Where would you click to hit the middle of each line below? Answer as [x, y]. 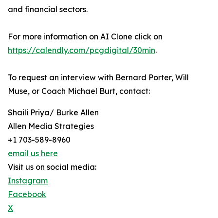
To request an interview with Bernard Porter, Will [98, 77]
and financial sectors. [48, 9]
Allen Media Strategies [51, 126]
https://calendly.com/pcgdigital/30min [82, 50]
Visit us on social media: [52, 167]
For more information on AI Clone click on [85, 36]
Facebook [27, 194]
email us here [33, 153]
